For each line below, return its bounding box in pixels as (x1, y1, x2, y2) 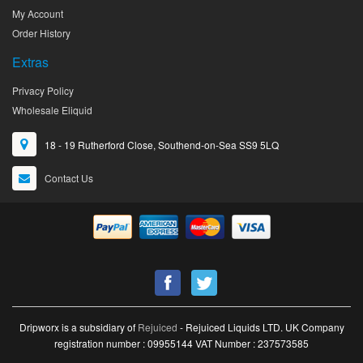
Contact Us (45, 171, 93, 186)
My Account (12, 6, 63, 21)
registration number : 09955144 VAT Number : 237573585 (54, 336, 309, 351)
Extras (12, 53, 49, 72)
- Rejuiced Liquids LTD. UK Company (177, 320, 344, 335)
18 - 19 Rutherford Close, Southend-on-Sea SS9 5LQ (45, 138, 279, 152)
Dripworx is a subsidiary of (19, 320, 138, 335)
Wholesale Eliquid (12, 103, 92, 117)
